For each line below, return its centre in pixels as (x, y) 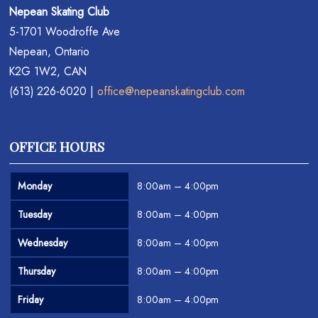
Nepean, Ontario (50, 51)
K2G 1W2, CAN (48, 71)
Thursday (37, 271)
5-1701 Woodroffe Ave (65, 31)
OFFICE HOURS (57, 146)
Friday (31, 299)
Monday (35, 186)
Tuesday (35, 214)
